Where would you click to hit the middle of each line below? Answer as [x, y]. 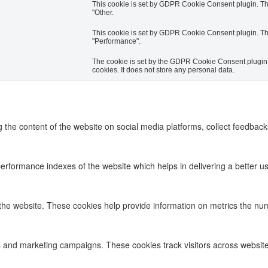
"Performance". [116, 42]
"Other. [103, 13]
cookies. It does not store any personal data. [163, 70]
